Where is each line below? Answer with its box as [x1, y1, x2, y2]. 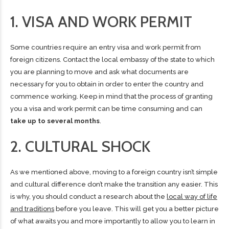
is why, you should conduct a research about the [10, 192, 167, 200]
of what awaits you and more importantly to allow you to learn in [10, 217, 215, 225]
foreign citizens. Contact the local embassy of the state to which [10, 55, 215, 63]
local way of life [167, 192, 217, 200]
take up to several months [10, 117, 100, 125]
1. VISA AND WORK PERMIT [10, 12, 192, 31]
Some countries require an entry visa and [10, 43, 145, 51]
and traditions [10, 204, 54, 213]
